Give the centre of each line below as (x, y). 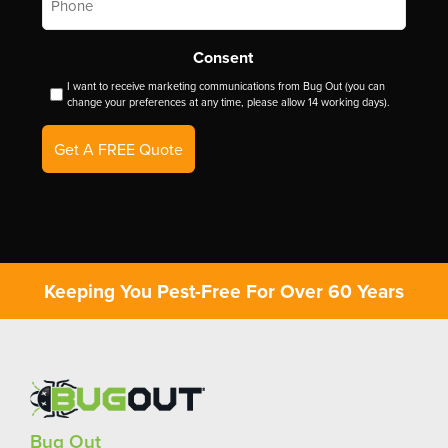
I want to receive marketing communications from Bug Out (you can (225, 86)
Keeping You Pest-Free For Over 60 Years (224, 291)
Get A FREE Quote (118, 149)
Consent (222, 57)
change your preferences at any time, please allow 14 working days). (228, 102)
